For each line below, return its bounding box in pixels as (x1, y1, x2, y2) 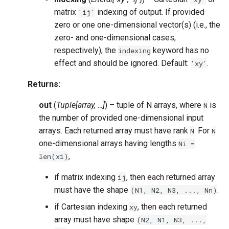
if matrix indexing (54, 172, 118, 182)
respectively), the (54, 45, 118, 55)
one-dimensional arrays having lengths (39, 139, 178, 148)
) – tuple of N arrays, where (105, 100, 203, 110)
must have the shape (54, 185, 130, 195)
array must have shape (54, 215, 136, 224)
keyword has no (151, 45, 209, 55)
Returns (28, 79, 58, 89)
